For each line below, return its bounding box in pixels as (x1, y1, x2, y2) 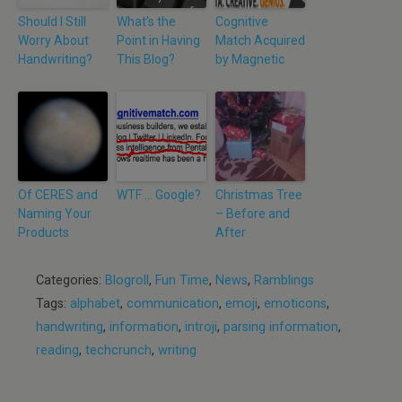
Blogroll (105, 273, 149, 288)
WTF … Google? (117, 188, 201, 202)
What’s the (117, 14, 176, 29)
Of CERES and (18, 188, 98, 202)
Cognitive (215, 14, 268, 29)
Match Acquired (215, 33, 305, 48)
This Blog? (117, 52, 175, 66)
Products (18, 225, 69, 240)
